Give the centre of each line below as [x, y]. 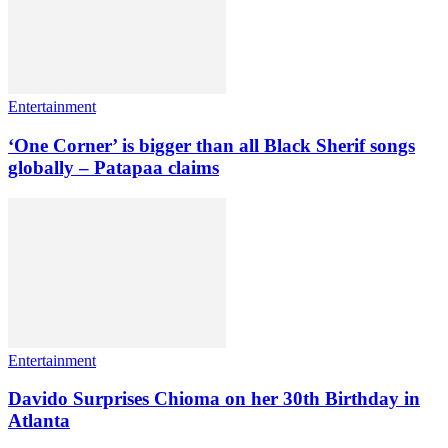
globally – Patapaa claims [113, 167]
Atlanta [39, 421]
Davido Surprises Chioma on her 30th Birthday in [214, 399]
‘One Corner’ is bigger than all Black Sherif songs [211, 145]
